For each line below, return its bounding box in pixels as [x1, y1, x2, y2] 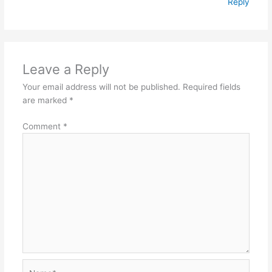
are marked [22, 95, 69, 106]
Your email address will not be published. [22, 82, 180, 92]
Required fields [182, 82, 240, 92]
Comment [22, 121, 63, 131]
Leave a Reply [22, 61, 109, 78]
